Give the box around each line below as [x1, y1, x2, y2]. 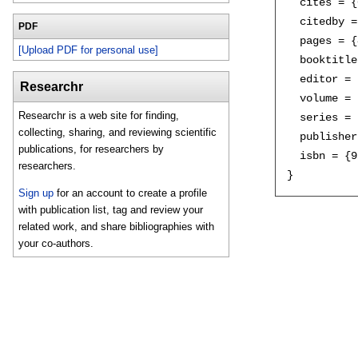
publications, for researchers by [18, 143, 165, 156]
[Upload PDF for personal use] [18, 43, 159, 56]
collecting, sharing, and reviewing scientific [18, 126, 217, 139]
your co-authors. [18, 237, 94, 249]
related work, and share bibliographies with [18, 220, 215, 233]
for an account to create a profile [54, 186, 208, 199]
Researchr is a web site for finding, [18, 109, 180, 122]
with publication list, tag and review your [18, 203, 204, 216]
